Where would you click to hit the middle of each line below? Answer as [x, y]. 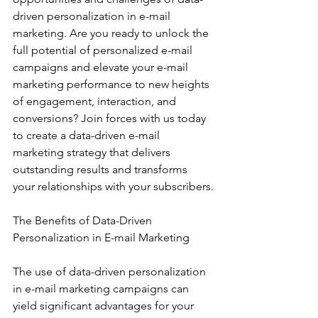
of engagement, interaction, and [96, 101]
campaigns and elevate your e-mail [102, 67]
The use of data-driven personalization [111, 272]
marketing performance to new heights [113, 84]
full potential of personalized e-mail [104, 50]
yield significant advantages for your [105, 306]
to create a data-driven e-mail [88, 135]
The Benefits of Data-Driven [84, 220]
